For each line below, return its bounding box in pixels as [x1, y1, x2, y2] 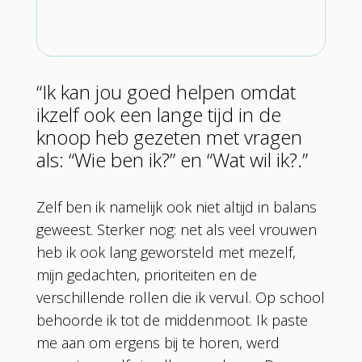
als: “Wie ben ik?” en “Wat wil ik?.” [36, 145, 308, 173]
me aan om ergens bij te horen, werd [36, 332, 280, 352]
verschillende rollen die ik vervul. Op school [36, 287, 325, 307]
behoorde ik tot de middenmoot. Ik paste [36, 309, 308, 330]
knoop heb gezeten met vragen [36, 123, 302, 150]
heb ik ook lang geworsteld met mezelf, [36, 242, 296, 262]
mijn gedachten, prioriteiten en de [36, 264, 257, 284]
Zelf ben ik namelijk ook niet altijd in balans [36, 196, 317, 217]
